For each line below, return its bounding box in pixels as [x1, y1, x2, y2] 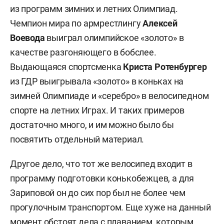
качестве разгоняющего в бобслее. [10, 47, 156, 57]
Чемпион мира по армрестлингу [10, 18, 143, 28]
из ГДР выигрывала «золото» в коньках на [10, 76, 184, 86]
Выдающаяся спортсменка [10, 61, 123, 72]
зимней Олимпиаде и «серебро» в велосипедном [10, 90, 209, 101]
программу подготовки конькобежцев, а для [10, 173, 194, 183]
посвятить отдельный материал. [10, 134, 144, 144]
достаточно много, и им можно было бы [10, 119, 174, 130]
